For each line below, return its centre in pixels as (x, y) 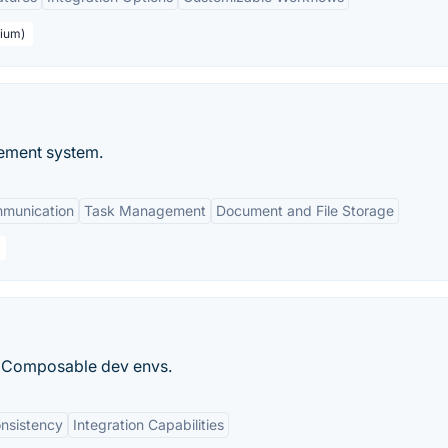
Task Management (145, 210)
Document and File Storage (305, 210)
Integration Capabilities (148, 424)
